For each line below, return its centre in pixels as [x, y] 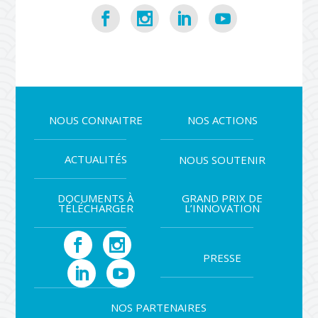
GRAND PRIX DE [223, 198]
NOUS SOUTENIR [223, 159]
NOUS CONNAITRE [95, 120]
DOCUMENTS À [96, 198]
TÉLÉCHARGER [95, 208]
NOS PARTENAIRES [159, 308]
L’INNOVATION [223, 208]
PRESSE [223, 258]
